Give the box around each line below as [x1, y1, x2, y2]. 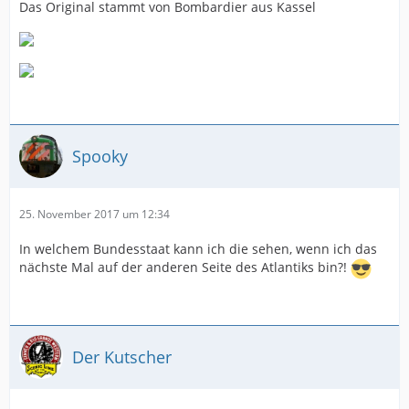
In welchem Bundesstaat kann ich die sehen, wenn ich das [19, 240, 377, 257]
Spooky [72, 144, 128, 167]
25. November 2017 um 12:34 [19, 206, 170, 222]
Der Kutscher [72, 345, 172, 368]
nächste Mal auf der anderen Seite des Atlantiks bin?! [19, 258, 351, 277]
